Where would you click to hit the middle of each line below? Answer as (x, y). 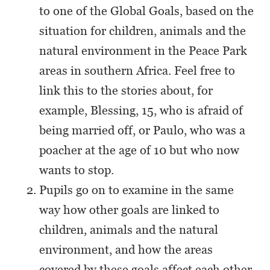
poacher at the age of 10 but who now (139, 150)
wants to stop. (77, 170)
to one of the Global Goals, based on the (146, 11)
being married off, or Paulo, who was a (142, 130)
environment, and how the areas (126, 250)
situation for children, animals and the (143, 31)
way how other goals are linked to (129, 210)
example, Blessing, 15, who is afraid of (141, 110)
